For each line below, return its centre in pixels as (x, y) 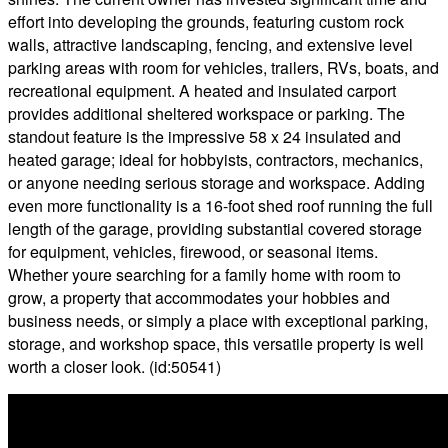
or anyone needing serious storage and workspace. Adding (216, 183)
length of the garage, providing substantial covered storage (215, 229)
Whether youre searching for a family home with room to (204, 275)
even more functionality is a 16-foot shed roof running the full (220, 206)
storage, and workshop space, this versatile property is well (216, 344)
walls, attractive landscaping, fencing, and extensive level (210, 45)
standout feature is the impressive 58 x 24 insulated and (204, 137)
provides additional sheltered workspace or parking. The (206, 114)
